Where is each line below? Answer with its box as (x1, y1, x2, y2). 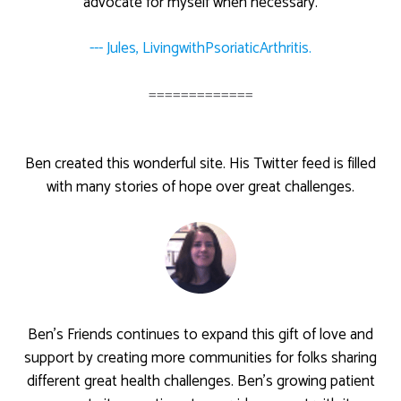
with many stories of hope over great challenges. (47, 175, 354, 200)
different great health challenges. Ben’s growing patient (26, 369, 375, 395)
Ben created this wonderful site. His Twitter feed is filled (25, 151, 376, 177)
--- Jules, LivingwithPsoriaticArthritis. (90, 36, 311, 62)
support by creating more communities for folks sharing (24, 346, 377, 371)
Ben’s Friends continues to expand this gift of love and (28, 322, 373, 348)
